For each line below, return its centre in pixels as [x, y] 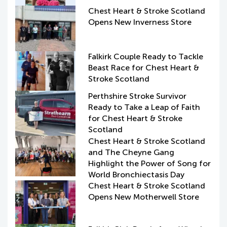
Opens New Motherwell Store [146, 197]
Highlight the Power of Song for [150, 164]
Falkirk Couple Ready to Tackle [146, 56]
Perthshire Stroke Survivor [138, 96]
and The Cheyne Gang [131, 153]
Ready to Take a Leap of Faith [144, 107]
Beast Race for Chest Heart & [144, 67]
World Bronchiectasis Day [137, 175]
